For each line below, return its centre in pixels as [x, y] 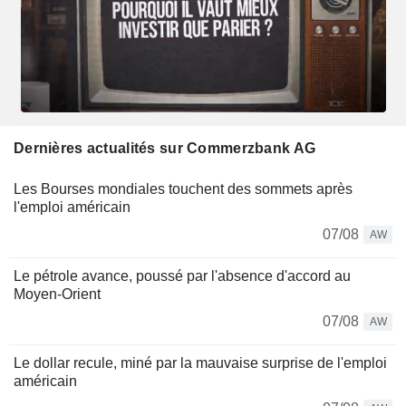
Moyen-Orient [57, 294]
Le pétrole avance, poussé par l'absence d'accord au [182, 275]
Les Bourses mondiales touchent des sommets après [183, 188]
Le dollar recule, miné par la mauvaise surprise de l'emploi [200, 362]
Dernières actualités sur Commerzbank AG [165, 148]
